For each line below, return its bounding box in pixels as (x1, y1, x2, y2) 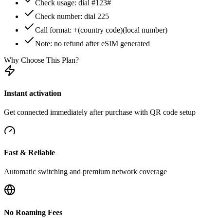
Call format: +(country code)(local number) (35, 26, 167, 35)
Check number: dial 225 (35, 12, 109, 21)
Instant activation (4, 89, 61, 97)
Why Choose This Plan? (4, 56, 79, 65)
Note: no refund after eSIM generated (35, 39, 150, 48)
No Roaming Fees (4, 208, 62, 217)
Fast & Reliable (4, 148, 55, 157)
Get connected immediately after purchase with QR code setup (4, 108, 196, 116)
